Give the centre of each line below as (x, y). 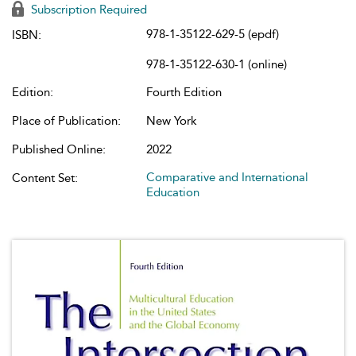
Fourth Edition (184, 92)
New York (172, 121)
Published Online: (59, 149)
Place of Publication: (66, 121)
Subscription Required (87, 10)
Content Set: (45, 178)
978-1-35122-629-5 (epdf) (213, 34)
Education (173, 192)
